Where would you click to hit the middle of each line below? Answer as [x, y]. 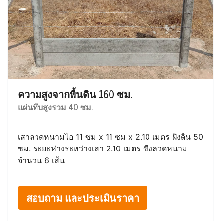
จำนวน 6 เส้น [41, 161]
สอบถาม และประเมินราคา [83, 198]
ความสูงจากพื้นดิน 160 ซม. [75, 94]
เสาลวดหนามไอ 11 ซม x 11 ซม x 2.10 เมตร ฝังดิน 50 [110, 137]
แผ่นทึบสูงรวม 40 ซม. [55, 107]
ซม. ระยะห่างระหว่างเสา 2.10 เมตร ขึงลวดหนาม [103, 149]
